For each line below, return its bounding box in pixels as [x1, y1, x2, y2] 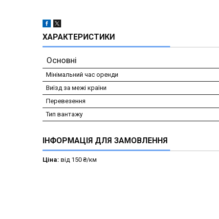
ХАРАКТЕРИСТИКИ [43, 32, 115, 42]
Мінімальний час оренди [46, 70, 118, 78]
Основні [46, 55, 77, 65]
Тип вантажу [46, 110, 83, 118]
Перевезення [46, 97, 86, 105]
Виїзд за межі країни [46, 84, 107, 91]
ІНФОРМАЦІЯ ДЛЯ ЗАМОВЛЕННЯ [43, 135, 168, 145]
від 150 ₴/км [59, 155, 97, 163]
